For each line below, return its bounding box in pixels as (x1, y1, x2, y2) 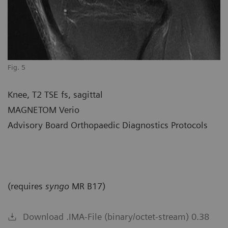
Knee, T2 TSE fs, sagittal (8, 89, 103, 100)
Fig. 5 (8, 63, 25, 71)
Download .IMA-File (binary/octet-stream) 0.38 (23, 211, 209, 222)
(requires (8, 180, 43, 191)
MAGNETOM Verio (8, 104, 79, 115)
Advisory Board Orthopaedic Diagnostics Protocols (8, 119, 208, 130)
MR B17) (72, 180, 105, 191)
